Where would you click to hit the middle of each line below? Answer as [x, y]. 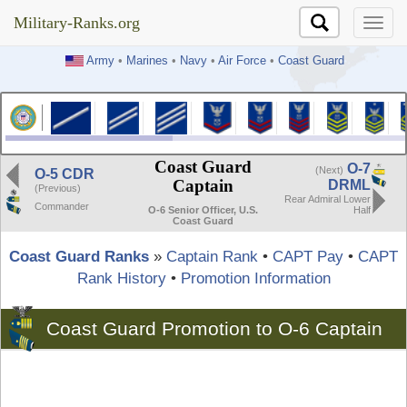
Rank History [121, 278]
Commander [62, 206]
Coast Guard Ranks [79, 256]
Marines [147, 60]
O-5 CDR [65, 174]
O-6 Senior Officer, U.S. [203, 210]
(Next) [329, 169]
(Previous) [58, 188]
